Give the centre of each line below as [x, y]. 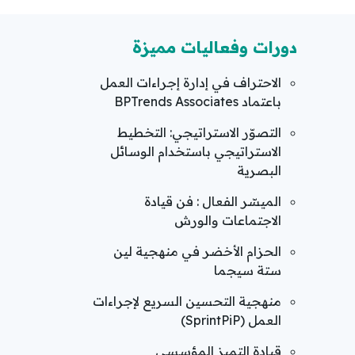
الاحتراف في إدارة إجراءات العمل [191, 82]
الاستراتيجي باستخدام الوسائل [196, 151]
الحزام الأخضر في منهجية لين [197, 251]
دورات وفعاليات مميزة [215, 47]
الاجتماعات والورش [228, 220]
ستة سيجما [248, 270]
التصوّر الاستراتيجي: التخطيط [199, 132]
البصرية [259, 170]
